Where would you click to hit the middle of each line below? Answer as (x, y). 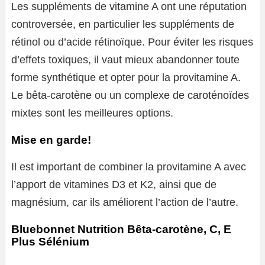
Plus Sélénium (50, 242)
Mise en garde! (51, 140)
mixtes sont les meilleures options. (92, 113)
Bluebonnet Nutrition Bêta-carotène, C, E (121, 229)
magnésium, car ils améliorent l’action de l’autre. (125, 202)
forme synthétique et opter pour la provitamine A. (126, 77)
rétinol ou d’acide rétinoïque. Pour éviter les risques (132, 42)
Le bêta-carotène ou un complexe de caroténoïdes (130, 95)
